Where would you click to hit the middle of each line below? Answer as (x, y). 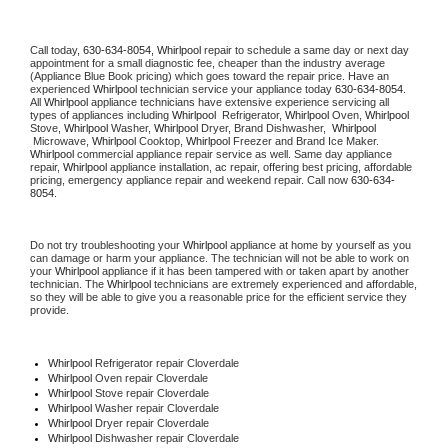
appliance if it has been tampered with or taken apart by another (254, 270)
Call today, (56, 49)
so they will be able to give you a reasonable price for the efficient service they (218, 296)
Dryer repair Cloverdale (151, 422)
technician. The (68, 283)
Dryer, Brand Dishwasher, (266, 127)
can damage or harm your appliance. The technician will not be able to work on (219, 257)
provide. (51, 309)
